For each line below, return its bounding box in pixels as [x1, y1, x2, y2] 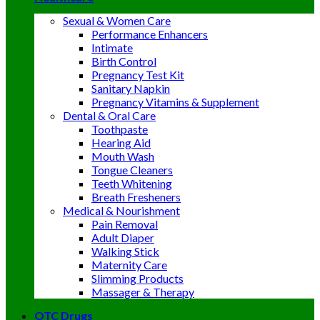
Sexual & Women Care [63, 14, 171, 27]
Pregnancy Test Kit [91, 68, 184, 81]
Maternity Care [91, 258, 167, 271]
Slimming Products [91, 271, 184, 285]
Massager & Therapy [91, 285, 194, 299]
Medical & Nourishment [63, 204, 180, 217]
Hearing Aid [91, 136, 151, 149]
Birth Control [91, 54, 156, 68]
